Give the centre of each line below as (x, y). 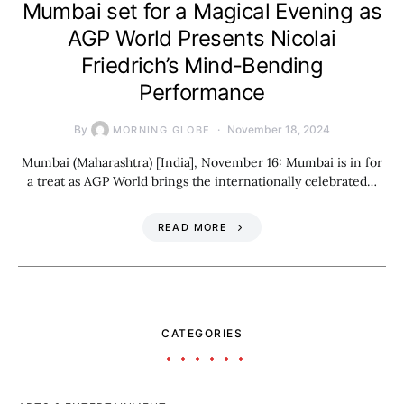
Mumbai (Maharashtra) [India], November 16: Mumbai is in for (202, 163)
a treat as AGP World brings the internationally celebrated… (202, 182)
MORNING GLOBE (161, 130)
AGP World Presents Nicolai (202, 39)
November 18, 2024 (279, 130)
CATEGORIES (202, 334)
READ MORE (192, 228)
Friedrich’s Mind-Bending (202, 66)
